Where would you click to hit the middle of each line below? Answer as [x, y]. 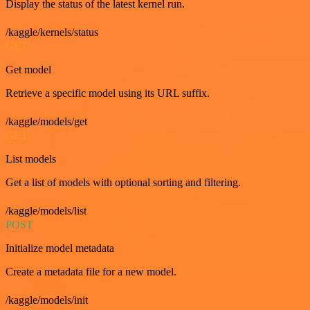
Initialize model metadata [60, 248]
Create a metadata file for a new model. [91, 271]
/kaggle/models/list [46, 210]
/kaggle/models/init [47, 300]
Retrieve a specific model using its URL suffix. [108, 93]
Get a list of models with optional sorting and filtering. [123, 182]
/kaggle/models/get [46, 121]
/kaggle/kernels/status [52, 32]
